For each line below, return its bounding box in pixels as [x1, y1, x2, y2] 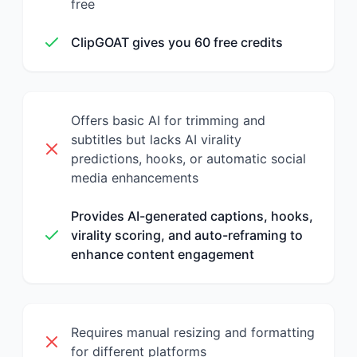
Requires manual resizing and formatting [71, 324, 315, 340]
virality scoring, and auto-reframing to [71, 227, 303, 243]
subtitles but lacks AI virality [71, 131, 241, 147]
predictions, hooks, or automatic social [71, 151, 306, 167]
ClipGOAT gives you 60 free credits [71, 34, 283, 50]
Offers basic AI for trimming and [71, 112, 265, 128]
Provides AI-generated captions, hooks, [71, 208, 313, 224]
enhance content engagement [71, 246, 254, 262]
